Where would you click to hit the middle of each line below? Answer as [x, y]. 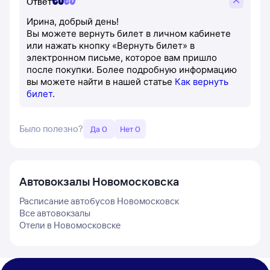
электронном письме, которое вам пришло [122, 58]
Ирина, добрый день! [73, 21]
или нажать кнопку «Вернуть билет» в [111, 46]
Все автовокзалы [55, 213]
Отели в [36, 225]
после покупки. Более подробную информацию [132, 70]
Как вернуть [202, 82]
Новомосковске [87, 225]
